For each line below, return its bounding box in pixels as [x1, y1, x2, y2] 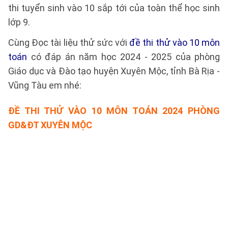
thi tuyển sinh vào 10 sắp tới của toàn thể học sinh [8, 3, 220, 13]
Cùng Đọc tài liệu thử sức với [8, 37, 130, 48]
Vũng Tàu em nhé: [8, 80, 81, 91]
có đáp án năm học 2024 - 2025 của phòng [27, 51, 220, 62]
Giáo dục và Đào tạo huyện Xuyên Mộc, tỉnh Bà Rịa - [8, 66, 220, 76]
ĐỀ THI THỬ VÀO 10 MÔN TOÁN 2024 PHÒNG [8, 105, 220, 116]
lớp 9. [8, 17, 30, 27]
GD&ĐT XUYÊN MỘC [8, 120, 92, 130]
